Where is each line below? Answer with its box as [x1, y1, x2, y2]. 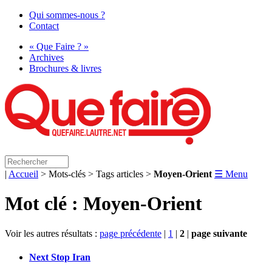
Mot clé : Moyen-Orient [5, 192, 202, 215]
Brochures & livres [29, 63, 101, 73]
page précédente [100, 228, 161, 239]
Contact [29, 21, 59, 31]
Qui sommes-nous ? [29, 10, 105, 20]
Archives [29, 52, 64, 63]
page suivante [191, 228, 247, 239]
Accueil [8, 169, 38, 179]
